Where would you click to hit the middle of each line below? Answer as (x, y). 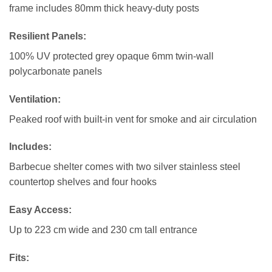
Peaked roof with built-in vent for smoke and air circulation (133, 119)
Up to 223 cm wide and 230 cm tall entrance (103, 230)
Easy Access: (40, 210)
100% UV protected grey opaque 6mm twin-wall (111, 56)
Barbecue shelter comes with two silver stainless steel (125, 167)
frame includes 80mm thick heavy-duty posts (104, 8)
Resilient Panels (46, 36)
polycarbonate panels (56, 71)
